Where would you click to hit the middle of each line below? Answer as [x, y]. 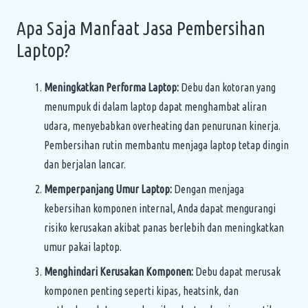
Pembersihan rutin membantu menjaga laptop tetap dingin [166, 145]
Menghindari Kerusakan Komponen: [119, 271]
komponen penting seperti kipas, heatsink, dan [141, 290]
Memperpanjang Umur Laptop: [108, 189]
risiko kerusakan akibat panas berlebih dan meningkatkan [164, 227]
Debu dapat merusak [237, 271]
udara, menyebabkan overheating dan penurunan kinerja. [162, 125]
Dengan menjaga [208, 189]
